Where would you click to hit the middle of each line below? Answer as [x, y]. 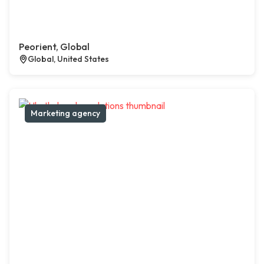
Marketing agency [65, 113]
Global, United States [68, 59]
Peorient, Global [54, 47]
